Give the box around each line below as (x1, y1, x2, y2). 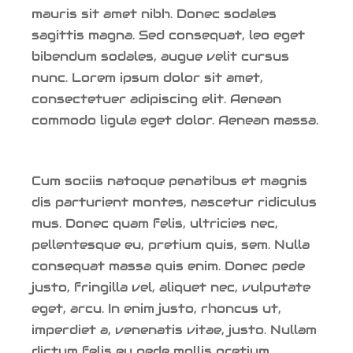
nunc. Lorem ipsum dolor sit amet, (32, 69, 263, 86)
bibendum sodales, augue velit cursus (32, 47, 289, 65)
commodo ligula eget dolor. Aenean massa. (32, 111, 318, 128)
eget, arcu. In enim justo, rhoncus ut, (32, 299, 281, 317)
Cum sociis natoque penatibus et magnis (32, 172, 307, 189)
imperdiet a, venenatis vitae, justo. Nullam (32, 321, 317, 338)
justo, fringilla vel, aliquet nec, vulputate (32, 278, 310, 295)
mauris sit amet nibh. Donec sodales (32, 5, 277, 22)
